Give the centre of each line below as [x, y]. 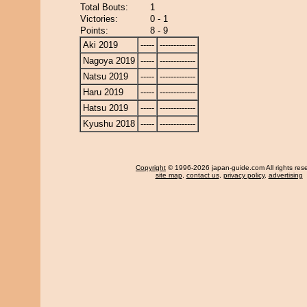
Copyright [151, 168]
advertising [285, 175]
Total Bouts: [104, 7]
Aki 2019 [100, 45]
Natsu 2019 [106, 76]
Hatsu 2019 [106, 108]
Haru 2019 [103, 92]
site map [169, 175]
